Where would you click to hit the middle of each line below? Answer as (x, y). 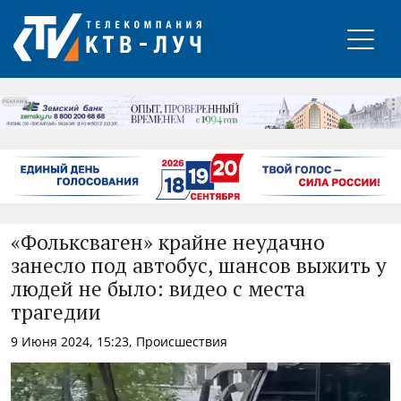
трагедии (56, 313)
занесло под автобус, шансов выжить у (199, 267)
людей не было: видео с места (158, 290)
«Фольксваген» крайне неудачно (168, 243)
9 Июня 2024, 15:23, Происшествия (119, 341)
